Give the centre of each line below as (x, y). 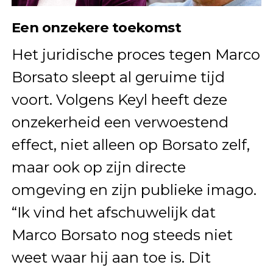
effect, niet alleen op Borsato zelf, (130, 145)
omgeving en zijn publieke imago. (134, 190)
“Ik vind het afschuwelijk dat (113, 213)
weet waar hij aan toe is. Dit (111, 258)
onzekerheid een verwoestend (120, 122)
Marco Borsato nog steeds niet (122, 235)
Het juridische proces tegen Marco (136, 55)
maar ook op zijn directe (98, 168)
